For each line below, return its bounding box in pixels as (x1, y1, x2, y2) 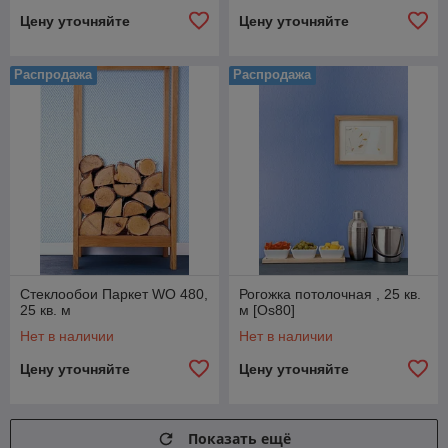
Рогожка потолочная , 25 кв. (239, 285, 421, 302)
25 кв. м (20, 301, 71, 318)
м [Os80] (239, 301, 295, 318)
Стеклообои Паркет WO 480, (20, 285, 208, 302)
